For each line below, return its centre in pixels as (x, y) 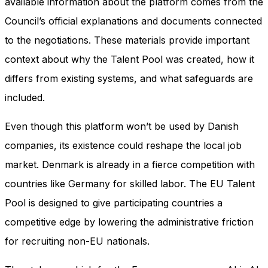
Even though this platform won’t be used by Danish (122, 127)
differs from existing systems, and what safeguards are (129, 79)
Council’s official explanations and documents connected (133, 21)
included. (25, 98)
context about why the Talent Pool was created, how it (130, 60)
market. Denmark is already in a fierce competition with (130, 165)
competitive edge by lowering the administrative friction (129, 222)
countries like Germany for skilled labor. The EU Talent (130, 184)
